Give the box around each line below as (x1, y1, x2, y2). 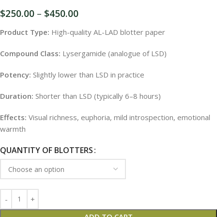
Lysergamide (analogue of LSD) (61, 48, 167, 58)
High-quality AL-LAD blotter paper (49, 27, 165, 37)
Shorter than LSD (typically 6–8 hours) (33, 91, 161, 101)
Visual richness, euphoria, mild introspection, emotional (27, 112, 210, 122)
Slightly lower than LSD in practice (31, 69, 144, 79)
